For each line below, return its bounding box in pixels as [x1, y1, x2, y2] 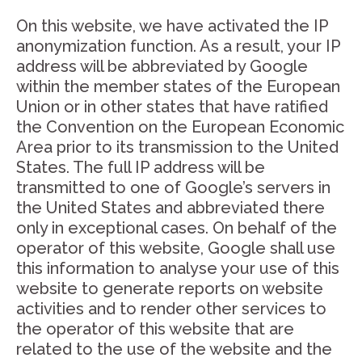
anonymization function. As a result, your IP [16, 36, 340, 56]
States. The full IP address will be [16, 158, 265, 177]
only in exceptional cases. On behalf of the [16, 218, 337, 238]
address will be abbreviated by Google [16, 57, 308, 76]
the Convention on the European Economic [16, 117, 344, 137]
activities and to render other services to [16, 299, 326, 318]
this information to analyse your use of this [16, 259, 339, 278]
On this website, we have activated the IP [16, 16, 328, 36]
